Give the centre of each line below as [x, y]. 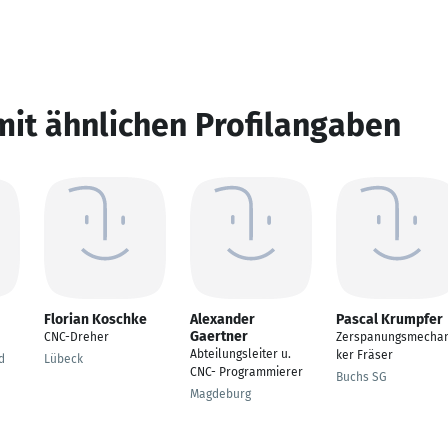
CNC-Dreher [76, 337]
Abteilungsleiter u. [240, 354]
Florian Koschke [95, 319]
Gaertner [219, 336]
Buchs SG [361, 377]
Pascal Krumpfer [389, 319]
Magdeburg [220, 394]
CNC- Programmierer [246, 372]
